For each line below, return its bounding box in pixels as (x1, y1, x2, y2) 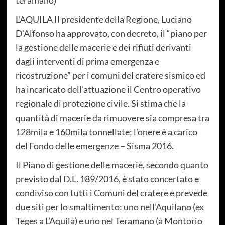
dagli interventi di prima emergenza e (15, 55, 159, 67)
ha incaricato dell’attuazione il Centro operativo (15, 83, 201, 95)
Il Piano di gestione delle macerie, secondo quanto (15, 159, 208, 170)
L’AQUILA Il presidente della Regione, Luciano (15, 13, 192, 25)
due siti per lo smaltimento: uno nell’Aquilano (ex (15, 201, 204, 212)
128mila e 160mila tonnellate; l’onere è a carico (15, 126, 197, 137)
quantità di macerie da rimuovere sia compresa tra (15, 111, 209, 123)
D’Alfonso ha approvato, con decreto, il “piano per (15, 27, 207, 39)
